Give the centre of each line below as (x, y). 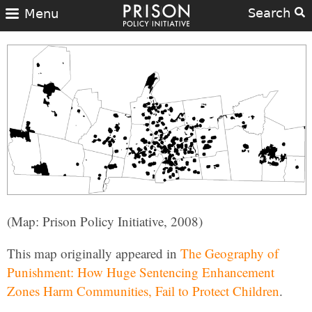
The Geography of (229, 253)
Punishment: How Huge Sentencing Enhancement (141, 272)
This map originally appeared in (94, 253)
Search (271, 13)
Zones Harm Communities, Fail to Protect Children (143, 291)
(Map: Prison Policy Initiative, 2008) (105, 221)
